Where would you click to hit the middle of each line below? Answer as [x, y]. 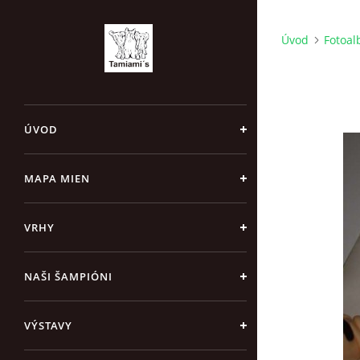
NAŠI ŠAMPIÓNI [68, 276]
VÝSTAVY [48, 325]
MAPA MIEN [57, 178]
